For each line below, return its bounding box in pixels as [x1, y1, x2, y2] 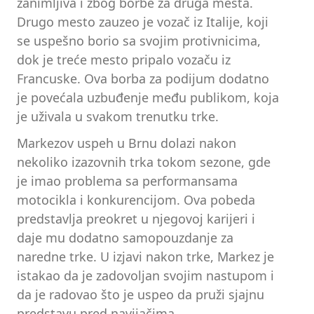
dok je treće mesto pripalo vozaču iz [17, 50, 231, 68]
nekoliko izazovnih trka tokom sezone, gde [17, 153, 271, 170]
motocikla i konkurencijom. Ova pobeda [17, 191, 255, 208]
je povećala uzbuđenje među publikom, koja [17, 88, 279, 106]
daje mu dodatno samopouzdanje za [17, 228, 233, 246]
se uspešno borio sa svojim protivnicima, [17, 32, 261, 49]
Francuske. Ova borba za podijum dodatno [17, 69, 269, 87]
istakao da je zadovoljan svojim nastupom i [17, 266, 274, 284]
